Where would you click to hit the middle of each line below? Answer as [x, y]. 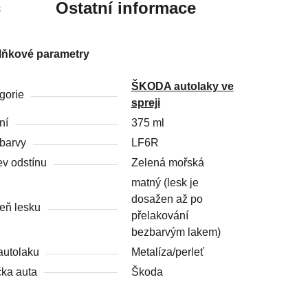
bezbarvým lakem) [176, 232]
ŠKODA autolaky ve [182, 86]
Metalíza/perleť [167, 252]
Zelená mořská [167, 162]
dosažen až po [167, 199]
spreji [145, 102]
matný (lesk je [165, 182]
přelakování [159, 215]
